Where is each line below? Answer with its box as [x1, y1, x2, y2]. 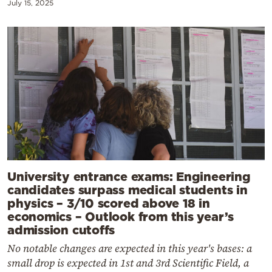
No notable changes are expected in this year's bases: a [7, 240, 252, 256]
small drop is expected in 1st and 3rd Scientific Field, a [7, 255, 249, 270]
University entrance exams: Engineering [7, 169, 251, 183]
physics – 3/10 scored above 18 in [7, 195, 210, 209]
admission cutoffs [7, 222, 115, 236]
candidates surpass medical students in [7, 182, 248, 196]
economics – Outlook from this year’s [7, 209, 234, 223]
